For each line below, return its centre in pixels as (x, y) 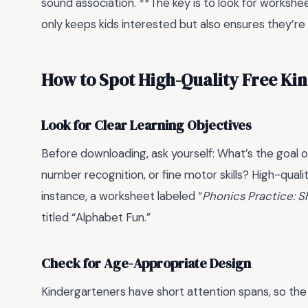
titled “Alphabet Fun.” (96, 218)
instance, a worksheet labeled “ (122, 196)
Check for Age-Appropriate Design (146, 263)
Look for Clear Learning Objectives (146, 125)
